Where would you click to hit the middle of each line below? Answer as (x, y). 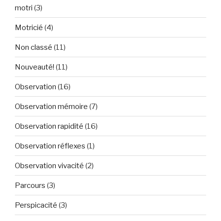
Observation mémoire (51, 106)
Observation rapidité (49, 126)
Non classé (34, 47)
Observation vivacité (49, 166)
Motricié (29, 27)
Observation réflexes (50, 146)
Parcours (30, 185)
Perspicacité (36, 205)
